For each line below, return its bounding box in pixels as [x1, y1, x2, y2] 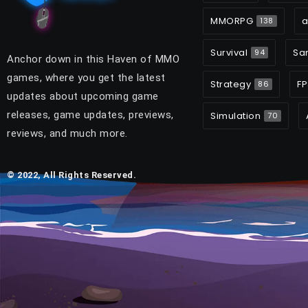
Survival [210, 46, 247, 60]
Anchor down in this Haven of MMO [7, 53, 179, 66]
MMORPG [210, 14, 253, 28]
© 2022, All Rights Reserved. [7, 170, 136, 181]
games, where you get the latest [7, 71, 166, 85]
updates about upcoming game [7, 90, 159, 103]
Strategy [210, 78, 251, 91]
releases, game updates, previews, [7, 109, 174, 122]
